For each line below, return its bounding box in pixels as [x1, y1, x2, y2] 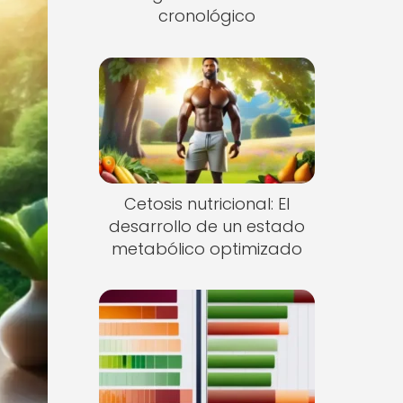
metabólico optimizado [111, 237, 302, 260]
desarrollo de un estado [108, 214, 305, 237]
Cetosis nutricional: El [123, 192, 290, 215]
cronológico [157, 4, 255, 27]
